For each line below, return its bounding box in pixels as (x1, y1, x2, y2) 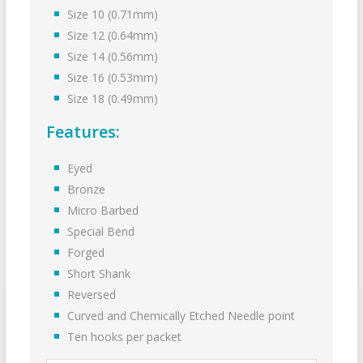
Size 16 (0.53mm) (67, 70, 159, 86)
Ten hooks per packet (67, 329, 182, 345)
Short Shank (67, 266, 131, 282)
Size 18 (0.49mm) (67, 91, 159, 107)
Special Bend (67, 224, 135, 240)
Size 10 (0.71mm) (67, 6, 159, 23)
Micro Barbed (67, 203, 139, 219)
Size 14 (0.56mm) (67, 49, 159, 65)
